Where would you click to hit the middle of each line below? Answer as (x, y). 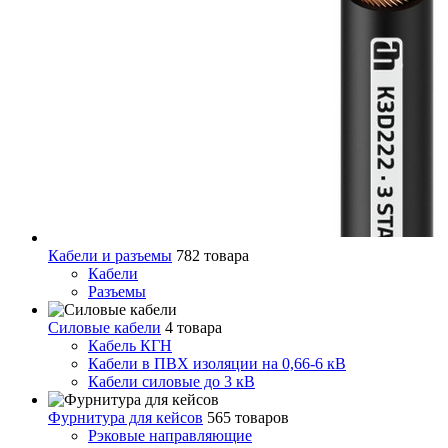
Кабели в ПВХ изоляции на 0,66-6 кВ (217, 363)
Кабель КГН (130, 345)
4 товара (193, 327)
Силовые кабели (104, 327)
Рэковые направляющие (170, 435)
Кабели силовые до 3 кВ (171, 381)
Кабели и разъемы (110, 255)
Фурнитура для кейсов (125, 417)
